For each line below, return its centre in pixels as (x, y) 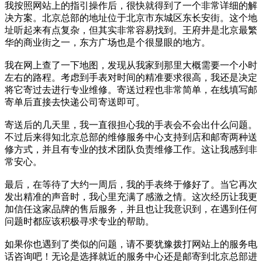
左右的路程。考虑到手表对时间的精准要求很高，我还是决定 (131, 77)
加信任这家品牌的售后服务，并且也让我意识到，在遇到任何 (131, 209)
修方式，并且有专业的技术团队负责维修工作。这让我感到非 (131, 149)
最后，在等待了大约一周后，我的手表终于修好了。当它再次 (131, 184)
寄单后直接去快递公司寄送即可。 (75, 102)
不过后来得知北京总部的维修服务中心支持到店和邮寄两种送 (131, 137)
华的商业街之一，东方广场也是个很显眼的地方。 (108, 42)
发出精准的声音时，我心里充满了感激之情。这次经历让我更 (131, 196)
